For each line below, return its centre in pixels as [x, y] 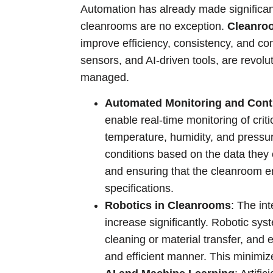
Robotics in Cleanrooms [168, 206]
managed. [105, 77]
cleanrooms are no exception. [154, 26]
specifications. [139, 189]
